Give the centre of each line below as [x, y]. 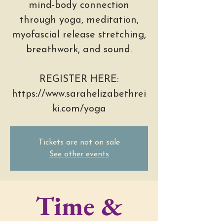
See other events [79, 155]
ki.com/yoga [79, 109]
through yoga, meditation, [79, 20]
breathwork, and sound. [79, 50]
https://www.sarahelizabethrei [79, 94]
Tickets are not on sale [79, 143]
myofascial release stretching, [79, 35]
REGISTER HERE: [79, 80]
